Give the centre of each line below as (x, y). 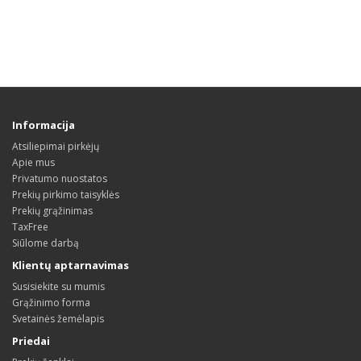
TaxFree (30, 227)
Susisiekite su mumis (58, 286)
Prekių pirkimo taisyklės (66, 195)
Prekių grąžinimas (52, 211)
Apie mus (33, 162)
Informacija (44, 125)
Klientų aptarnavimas (71, 265)
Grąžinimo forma (51, 303)
